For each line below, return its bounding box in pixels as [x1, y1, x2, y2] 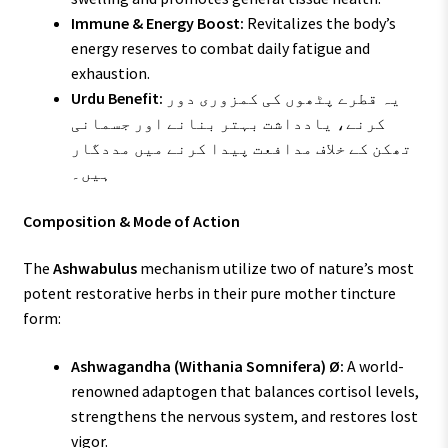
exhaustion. [70, 63, 150, 84]
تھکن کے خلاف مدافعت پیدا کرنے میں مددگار [70, 138, 412, 159]
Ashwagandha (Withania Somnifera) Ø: [70, 355, 344, 376]
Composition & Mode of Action [22, 210, 240, 231]
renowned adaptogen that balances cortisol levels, [70, 380, 419, 401]
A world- [343, 355, 404, 376]
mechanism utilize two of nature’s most [136, 258, 414, 279]
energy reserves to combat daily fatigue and [70, 38, 370, 59]
